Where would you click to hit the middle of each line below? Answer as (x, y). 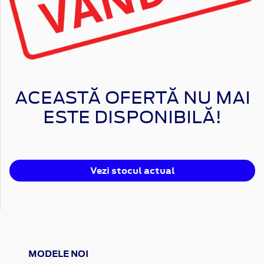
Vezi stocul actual (132, 170)
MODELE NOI (58, 253)
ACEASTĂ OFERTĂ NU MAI (132, 97)
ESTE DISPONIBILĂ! (132, 116)
